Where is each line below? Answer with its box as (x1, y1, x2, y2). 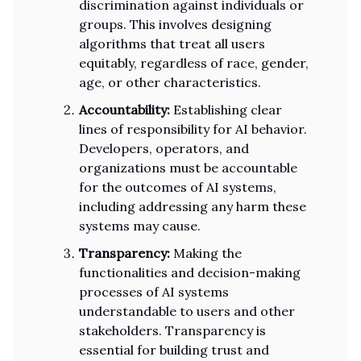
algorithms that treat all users (79, 35, 265, 52)
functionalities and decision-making (79, 264, 301, 280)
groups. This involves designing (79, 16, 272, 32)
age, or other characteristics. (79, 74, 261, 90)
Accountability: (79, 102, 170, 118)
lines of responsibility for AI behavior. (79, 121, 307, 137)
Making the (170, 245, 242, 261)
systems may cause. (79, 218, 201, 234)
